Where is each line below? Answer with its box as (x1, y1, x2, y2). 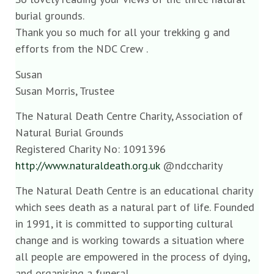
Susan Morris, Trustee (15, 83, 114, 98)
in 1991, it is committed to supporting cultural (15, 217, 233, 231)
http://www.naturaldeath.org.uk (15, 158, 160, 172)
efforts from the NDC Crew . (15, 42, 148, 56)
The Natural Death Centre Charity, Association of (15, 108, 243, 123)
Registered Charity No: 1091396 (15, 141, 166, 156)
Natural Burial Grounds (15, 125, 124, 139)
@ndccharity (160, 158, 223, 172)
